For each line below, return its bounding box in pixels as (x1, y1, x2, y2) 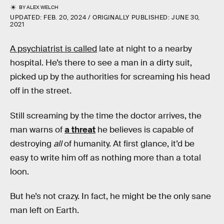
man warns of (10, 124, 64, 135)
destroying (10, 138, 53, 149)
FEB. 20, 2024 (43, 13, 86, 21)
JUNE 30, (171, 13, 200, 21)
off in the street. (10, 85, 71, 96)
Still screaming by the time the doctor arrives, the (10, 110, 201, 121)
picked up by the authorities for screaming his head (10, 71, 210, 82)
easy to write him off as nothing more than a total (10, 152, 201, 163)
